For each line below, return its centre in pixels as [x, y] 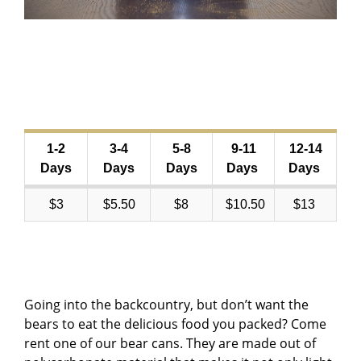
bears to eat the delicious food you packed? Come [175, 324]
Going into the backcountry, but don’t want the [166, 304]
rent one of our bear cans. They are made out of [170, 343]
